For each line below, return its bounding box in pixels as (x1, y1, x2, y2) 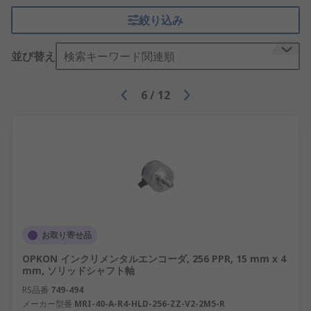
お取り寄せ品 (42, 229, 92, 241)
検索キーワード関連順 (64, 49, 175, 64)
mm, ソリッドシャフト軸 (22, 264, 135, 277)
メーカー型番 (22, 298, 72, 310)
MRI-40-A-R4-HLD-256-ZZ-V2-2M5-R (74, 298, 225, 310)
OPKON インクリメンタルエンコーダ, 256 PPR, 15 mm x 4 (22, 252, 286, 265)
